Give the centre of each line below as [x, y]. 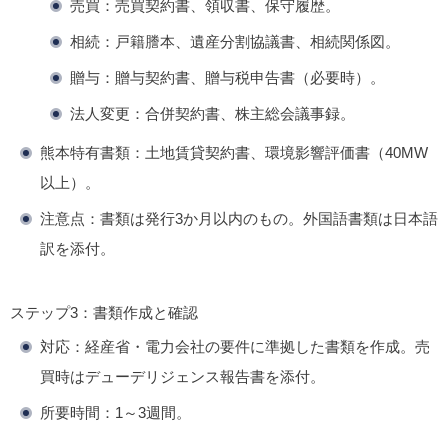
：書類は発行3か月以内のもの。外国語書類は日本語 [261, 219]
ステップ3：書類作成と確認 [104, 313]
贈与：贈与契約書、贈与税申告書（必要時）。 [227, 78]
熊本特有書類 [85, 153]
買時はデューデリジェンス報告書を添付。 [182, 377]
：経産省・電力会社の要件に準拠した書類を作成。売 [250, 347]
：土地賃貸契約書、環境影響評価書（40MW [279, 153]
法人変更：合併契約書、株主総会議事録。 [212, 114]
